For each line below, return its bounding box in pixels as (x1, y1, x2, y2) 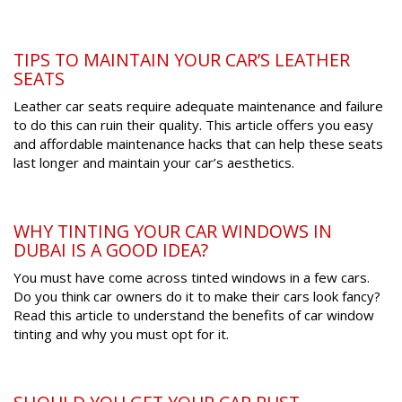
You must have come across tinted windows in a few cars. (13, 268, 370, 287)
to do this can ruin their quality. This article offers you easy (13, 116, 373, 135)
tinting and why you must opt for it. (13, 325, 229, 344)
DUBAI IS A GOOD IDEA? (13, 238, 208, 263)
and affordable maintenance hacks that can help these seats (13, 135, 383, 153)
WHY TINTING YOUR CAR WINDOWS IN (13, 219, 332, 244)
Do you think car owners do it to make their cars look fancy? (13, 287, 380, 306)
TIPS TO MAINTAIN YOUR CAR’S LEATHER (13, 48, 350, 73)
